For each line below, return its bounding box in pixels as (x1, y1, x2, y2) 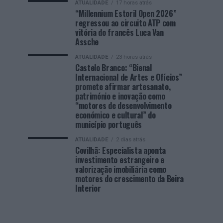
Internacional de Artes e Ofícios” (75, 71, 182, 83)
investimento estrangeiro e (75, 154, 164, 166)
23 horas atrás (116, 54, 152, 60)
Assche (75, 36, 99, 48)
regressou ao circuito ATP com (75, 17, 176, 29)
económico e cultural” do (75, 109, 156, 121)
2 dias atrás (116, 136, 145, 143)
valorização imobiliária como (75, 163, 167, 175)
